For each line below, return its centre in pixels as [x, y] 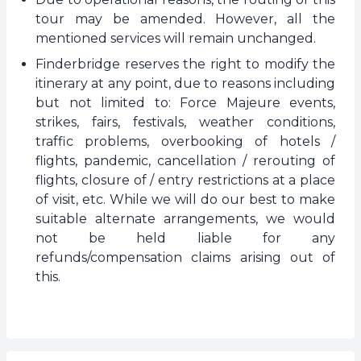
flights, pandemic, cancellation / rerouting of [185, 161]
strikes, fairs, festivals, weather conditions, [185, 122]
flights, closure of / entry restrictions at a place [185, 180]
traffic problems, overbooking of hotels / [185, 141]
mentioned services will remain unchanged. [176, 38]
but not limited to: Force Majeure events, [185, 103]
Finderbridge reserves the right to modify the [185, 64]
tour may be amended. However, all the [185, 19]
